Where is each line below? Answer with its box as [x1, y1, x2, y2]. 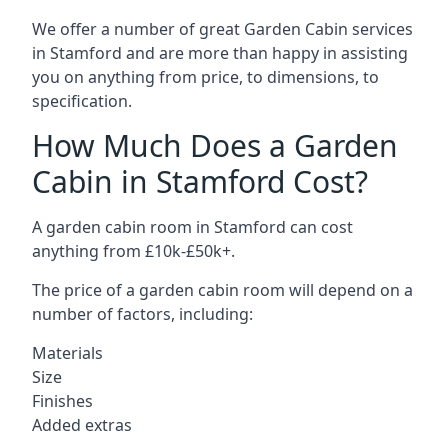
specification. [32, 90, 132, 112]
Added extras [32, 414, 132, 436]
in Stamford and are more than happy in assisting [32, 42, 408, 64]
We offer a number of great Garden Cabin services [32, 18, 413, 40]
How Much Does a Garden [32, 125, 398, 166]
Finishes [32, 390, 93, 412]
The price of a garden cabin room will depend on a [32, 279, 413, 301]
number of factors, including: [32, 303, 253, 325]
